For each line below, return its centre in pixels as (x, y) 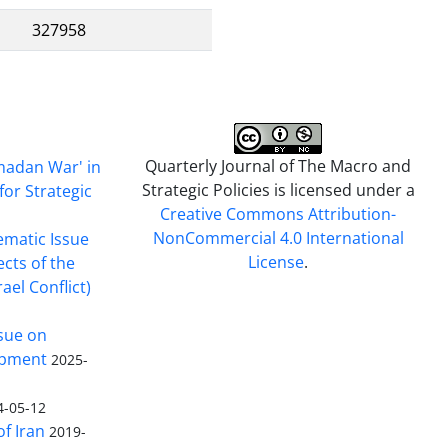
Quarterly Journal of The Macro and (278, 165)
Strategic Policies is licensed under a (278, 189)
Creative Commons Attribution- (278, 213)
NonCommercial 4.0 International (278, 237)
